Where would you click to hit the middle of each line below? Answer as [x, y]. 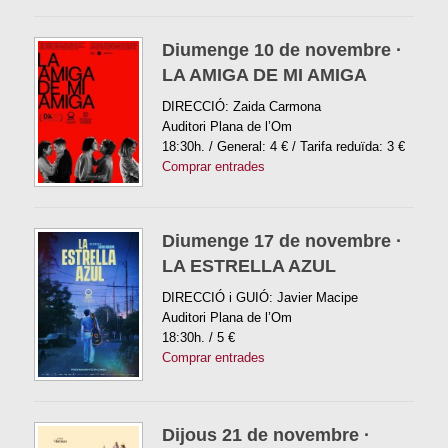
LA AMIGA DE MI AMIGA [264, 74]
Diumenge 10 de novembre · [281, 49]
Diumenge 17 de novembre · [281, 240]
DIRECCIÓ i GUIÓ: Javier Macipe [259, 297]
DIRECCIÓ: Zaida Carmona [241, 106]
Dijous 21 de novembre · [265, 435]
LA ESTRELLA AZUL [248, 265]
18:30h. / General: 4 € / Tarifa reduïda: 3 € [283, 146]
